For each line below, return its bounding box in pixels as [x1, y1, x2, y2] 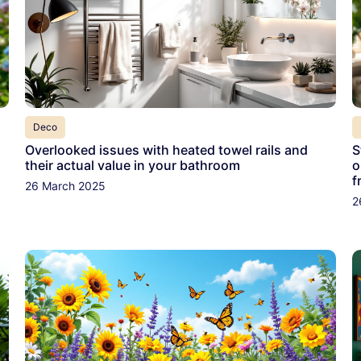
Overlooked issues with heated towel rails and [24, 142, 308, 159]
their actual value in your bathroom [24, 157, 240, 174]
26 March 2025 [24, 179, 106, 193]
